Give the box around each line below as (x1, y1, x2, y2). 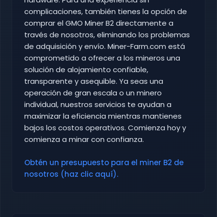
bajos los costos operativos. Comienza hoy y (24, 123, 186, 133)
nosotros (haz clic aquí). (24, 169, 118, 180)
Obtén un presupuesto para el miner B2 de (24, 157, 184, 168)
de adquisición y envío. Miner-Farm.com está (24, 41, 185, 52)
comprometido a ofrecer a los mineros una (24, 53, 180, 63)
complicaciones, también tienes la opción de (24, 6, 187, 17)
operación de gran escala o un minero (24, 88, 162, 98)
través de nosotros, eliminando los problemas (24, 30, 190, 40)
